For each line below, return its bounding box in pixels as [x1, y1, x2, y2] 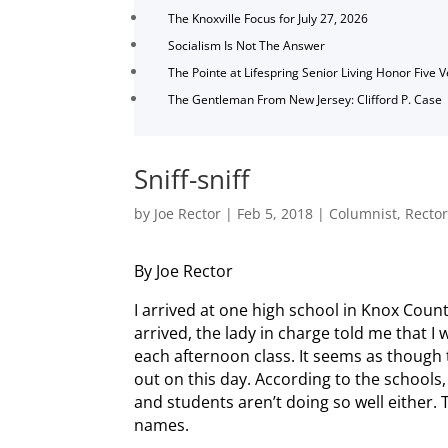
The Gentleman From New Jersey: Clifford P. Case [168, 91, 443, 109]
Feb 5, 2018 [237, 203, 314, 223]
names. [134, 413, 190, 436]
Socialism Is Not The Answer [168, 37, 326, 55]
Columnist [329, 203, 398, 223]
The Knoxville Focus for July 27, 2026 [168, 10, 369, 28]
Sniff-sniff [134, 160, 251, 197]
